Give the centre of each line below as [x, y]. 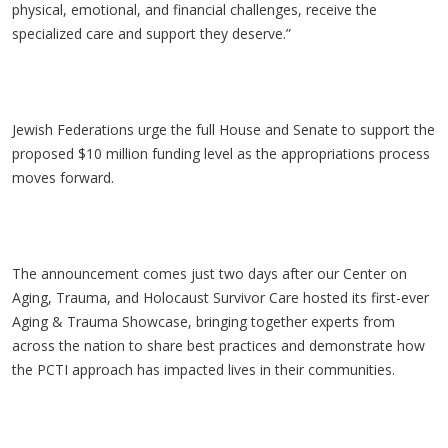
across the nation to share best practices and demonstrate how [218, 345]
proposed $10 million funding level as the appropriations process [221, 153]
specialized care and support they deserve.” [153, 33]
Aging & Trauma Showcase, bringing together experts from [203, 321]
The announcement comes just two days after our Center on [209, 273]
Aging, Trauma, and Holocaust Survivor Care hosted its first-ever [220, 297]
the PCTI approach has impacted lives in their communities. [205, 369]
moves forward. [65, 177]
